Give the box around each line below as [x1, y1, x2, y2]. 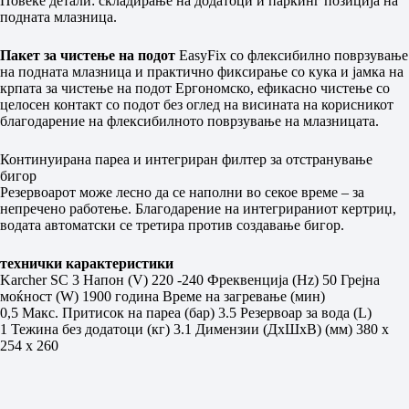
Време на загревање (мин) [163, 288, 325, 304]
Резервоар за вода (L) [240, 304, 372, 320]
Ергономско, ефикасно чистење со [175, 79, 390, 96]
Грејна [341, 271, 380, 288]
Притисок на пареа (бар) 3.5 [62, 304, 240, 320]
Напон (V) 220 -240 [83, 271, 207, 288]
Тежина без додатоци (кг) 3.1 [11, 320, 195, 337]
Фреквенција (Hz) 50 [207, 271, 341, 288]
